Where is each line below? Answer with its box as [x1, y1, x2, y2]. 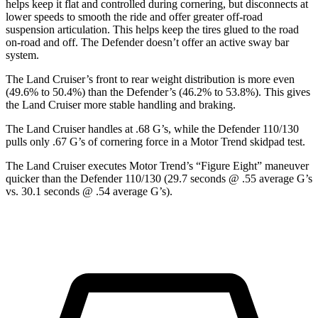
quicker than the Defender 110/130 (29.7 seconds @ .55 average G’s [6, 172, 312, 185]
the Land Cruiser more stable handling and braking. [6, 99, 236, 111]
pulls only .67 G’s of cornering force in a [6, 136, 190, 148]
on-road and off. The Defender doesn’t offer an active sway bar [6, 36, 289, 49]
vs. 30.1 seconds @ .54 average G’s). [6, 185, 172, 198]
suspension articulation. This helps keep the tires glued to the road [6, 23, 299, 36]
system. [6, 49, 39, 62]
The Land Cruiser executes [6, 160, 129, 172]
